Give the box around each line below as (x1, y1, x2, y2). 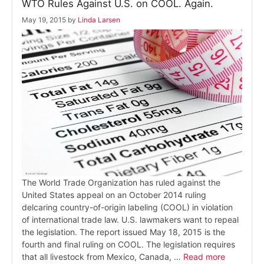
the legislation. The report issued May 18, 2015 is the (22, 226, 225, 237)
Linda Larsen (78, 15, 120, 24)
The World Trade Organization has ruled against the (22, 177, 220, 187)
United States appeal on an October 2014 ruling (22, 189, 206, 200)
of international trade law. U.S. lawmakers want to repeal (22, 214, 239, 225)
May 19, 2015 (22, 15, 66, 24)
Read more (183, 251, 225, 262)
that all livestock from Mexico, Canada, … (22, 251, 183, 262)
